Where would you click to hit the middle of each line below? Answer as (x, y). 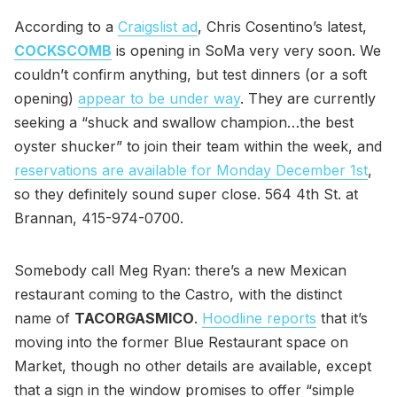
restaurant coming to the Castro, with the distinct (178, 295)
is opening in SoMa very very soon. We (246, 51)
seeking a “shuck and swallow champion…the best (184, 123)
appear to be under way (159, 99)
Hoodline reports (259, 319)
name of (44, 319)
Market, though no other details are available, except (193, 366)
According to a (66, 27)
